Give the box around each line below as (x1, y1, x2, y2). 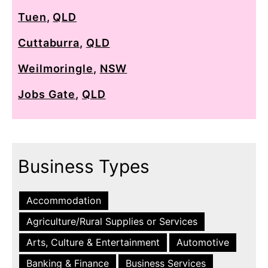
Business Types (18, 155, 150, 177)
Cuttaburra (18, 36, 80, 49)
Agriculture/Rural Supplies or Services (26, 215, 197, 227)
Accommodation (26, 194, 101, 206)
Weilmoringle (18, 62, 93, 75)
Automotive (176, 236, 229, 248)
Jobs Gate (18, 87, 76, 100)
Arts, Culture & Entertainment (26, 236, 160, 248)
